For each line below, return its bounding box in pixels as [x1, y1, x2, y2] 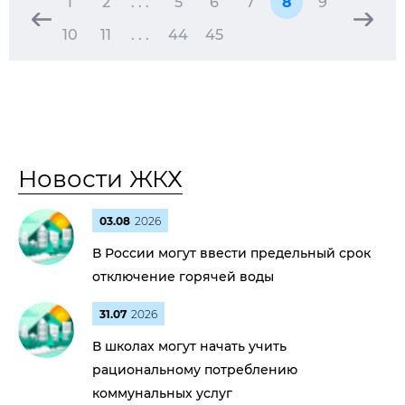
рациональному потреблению [92, 362, 297, 378]
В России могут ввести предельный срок [92, 245, 371, 261]
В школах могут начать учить [92, 338, 287, 354]
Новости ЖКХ [18, 165, 183, 193]
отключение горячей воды [92, 268, 274, 285]
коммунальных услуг [92, 385, 232, 401]
